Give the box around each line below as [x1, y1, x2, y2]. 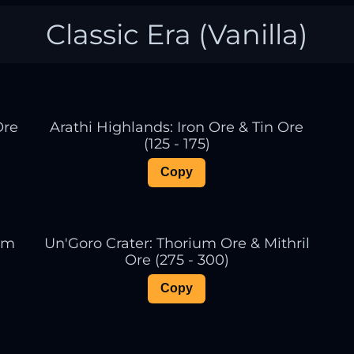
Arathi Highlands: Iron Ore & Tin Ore [50, 118, 304, 135]
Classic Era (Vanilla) [46, 17, 308, 51]
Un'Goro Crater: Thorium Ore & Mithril [43, 234, 310, 251]
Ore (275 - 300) [124, 250, 229, 268]
